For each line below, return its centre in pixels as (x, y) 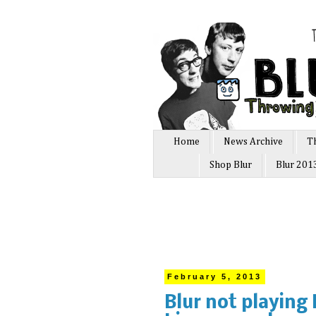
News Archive (253, 142)
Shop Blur (231, 165)
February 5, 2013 (215, 277)
